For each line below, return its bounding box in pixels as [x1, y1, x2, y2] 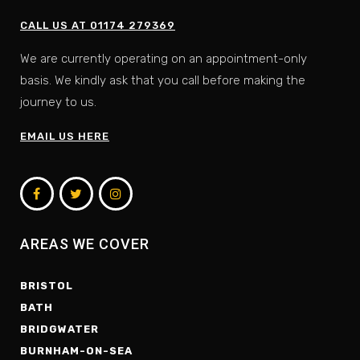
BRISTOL [20, 280, 73, 292]
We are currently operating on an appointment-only [20, 51, 307, 66]
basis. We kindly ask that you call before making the [20, 73, 305, 88]
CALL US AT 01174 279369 [20, 19, 175, 31]
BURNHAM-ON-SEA [20, 345, 133, 357]
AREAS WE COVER [20, 235, 149, 252]
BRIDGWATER [20, 323, 99, 335]
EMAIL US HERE [20, 130, 109, 142]
